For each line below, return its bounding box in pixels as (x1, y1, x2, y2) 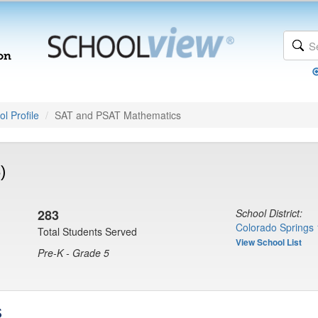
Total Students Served (38, 224, 137, 238)
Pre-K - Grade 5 (38, 246, 109, 260)
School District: (236, 206, 302, 220)
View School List (236, 236, 302, 248)
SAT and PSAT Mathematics (55, 108, 181, 122)
